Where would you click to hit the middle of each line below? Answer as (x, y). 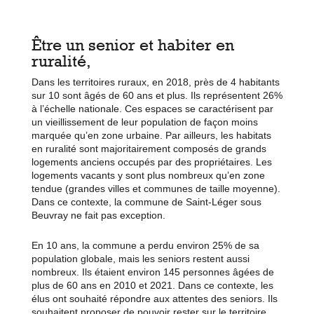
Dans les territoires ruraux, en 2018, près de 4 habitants (155, 82)
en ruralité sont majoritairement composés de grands (149, 148)
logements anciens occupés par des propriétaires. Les (151, 162)
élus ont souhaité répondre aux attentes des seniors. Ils (154, 298)
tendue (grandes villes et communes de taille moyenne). (156, 188)
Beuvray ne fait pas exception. (98, 215)
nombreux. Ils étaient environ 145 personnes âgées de (152, 272)
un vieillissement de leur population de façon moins (144, 122)
